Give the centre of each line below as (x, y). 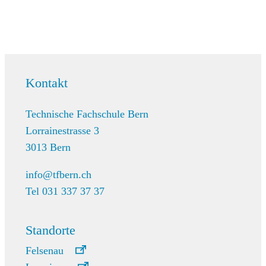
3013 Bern (48, 147)
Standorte (50, 230)
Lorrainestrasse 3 (62, 130)
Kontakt (46, 83)
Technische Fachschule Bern (87, 114)
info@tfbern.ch (58, 174)
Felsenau (44, 250)
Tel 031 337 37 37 (65, 191)
